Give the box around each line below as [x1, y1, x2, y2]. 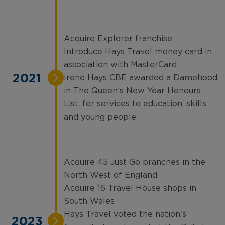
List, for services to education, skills [64, 100, 206, 108]
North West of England [64, 171, 157, 179]
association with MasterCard [64, 61, 177, 69]
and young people [64, 113, 136, 121]
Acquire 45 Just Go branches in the [64, 158, 205, 166]
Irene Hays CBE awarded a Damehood [64, 74, 217, 82]
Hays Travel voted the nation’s [64, 210, 186, 218]
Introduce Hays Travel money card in [64, 48, 212, 56]
